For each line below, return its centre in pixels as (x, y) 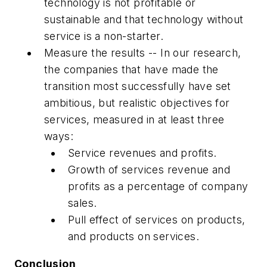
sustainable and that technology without (144, 20)
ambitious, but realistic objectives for (137, 103)
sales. (83, 203)
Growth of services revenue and (149, 170)
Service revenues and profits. (142, 153)
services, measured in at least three (134, 120)
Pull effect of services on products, (157, 220)
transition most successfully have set (138, 86)
